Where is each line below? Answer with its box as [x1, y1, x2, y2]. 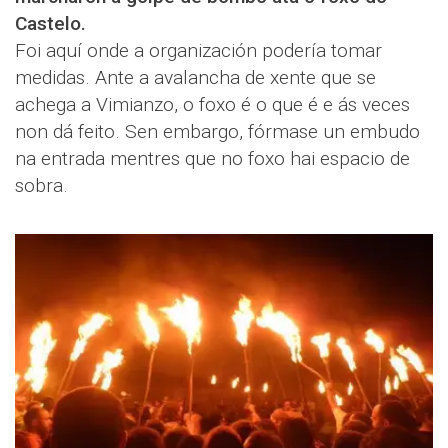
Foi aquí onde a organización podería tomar [15, 38, 382, 62]
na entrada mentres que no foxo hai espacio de [15, 146, 410, 170]
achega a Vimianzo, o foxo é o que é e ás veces [15, 92, 410, 116]
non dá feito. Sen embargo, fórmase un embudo [15, 119, 420, 143]
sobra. [15, 173, 68, 197]
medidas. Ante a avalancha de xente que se [15, 65, 376, 89]
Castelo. [15, 11, 86, 35]
